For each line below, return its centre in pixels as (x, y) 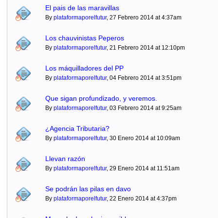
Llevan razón (65, 159)
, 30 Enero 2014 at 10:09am (143, 138)
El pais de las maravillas (82, 8)
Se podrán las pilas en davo (88, 189)
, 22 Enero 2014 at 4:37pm (141, 199)
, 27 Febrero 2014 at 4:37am (144, 18)
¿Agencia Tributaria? (77, 128)
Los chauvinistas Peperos (84, 38)
